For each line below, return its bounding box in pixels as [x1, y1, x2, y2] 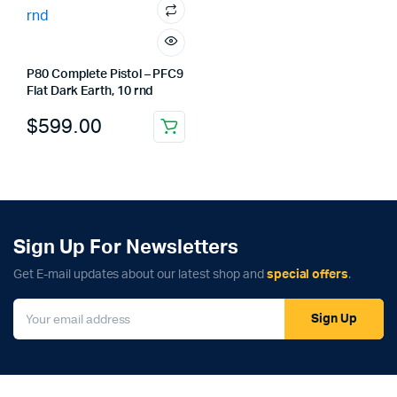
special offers [266, 269, 349, 281]
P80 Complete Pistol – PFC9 [27, 68, 184, 81]
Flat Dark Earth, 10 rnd [27, 85, 154, 97]
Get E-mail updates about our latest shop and [13, 269, 267, 281]
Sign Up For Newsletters [13, 237, 238, 257]
